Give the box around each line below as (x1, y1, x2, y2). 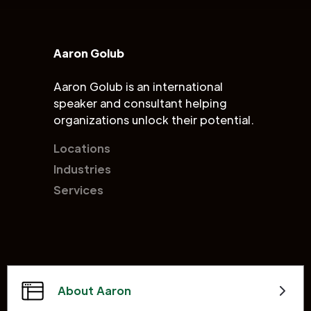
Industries (53, 162, 111, 177)
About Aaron (58, 283, 131, 299)
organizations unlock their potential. (53, 112, 254, 128)
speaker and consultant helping (53, 96, 227, 111)
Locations (53, 141, 110, 156)
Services (53, 183, 103, 198)
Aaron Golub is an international (53, 79, 223, 94)
